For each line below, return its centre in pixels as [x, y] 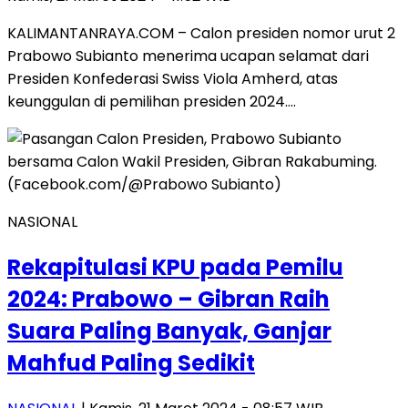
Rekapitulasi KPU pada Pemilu [175, 267]
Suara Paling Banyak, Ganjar [169, 331]
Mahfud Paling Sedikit [131, 362]
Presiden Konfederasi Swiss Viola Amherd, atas [173, 79]
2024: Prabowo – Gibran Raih [168, 299]
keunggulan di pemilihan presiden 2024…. [152, 102]
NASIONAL [42, 222]
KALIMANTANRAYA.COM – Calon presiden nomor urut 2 [201, 34]
